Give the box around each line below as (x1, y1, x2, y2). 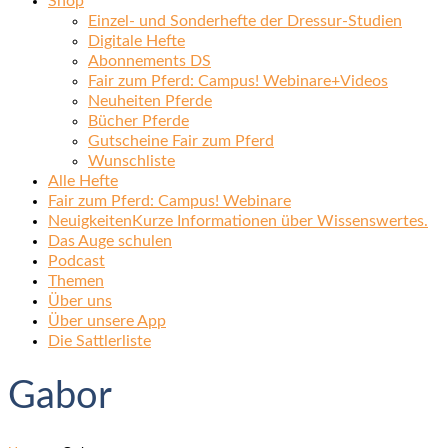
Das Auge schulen (48, 232, 172, 249)
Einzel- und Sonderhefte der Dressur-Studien (88, 12, 402, 29)
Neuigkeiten (48, 212, 132, 229)
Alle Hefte (48, 172, 118, 189)
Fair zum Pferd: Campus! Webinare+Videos (88, 72, 388, 89)
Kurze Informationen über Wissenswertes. (132, 212, 428, 229)
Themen (48, 272, 104, 289)
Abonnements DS (88, 52, 211, 69)
